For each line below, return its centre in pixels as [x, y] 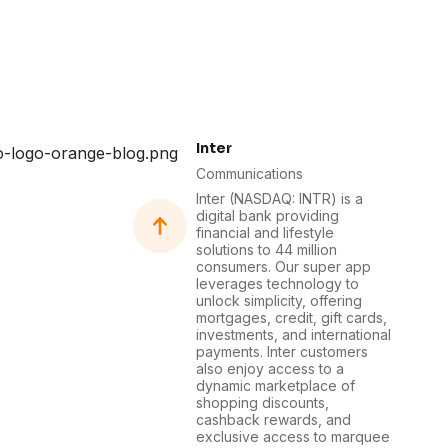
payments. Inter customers [282, 351]
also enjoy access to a [270, 368]
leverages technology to [277, 283]
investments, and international [293, 334]
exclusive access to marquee [293, 436]
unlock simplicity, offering [279, 300]
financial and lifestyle [265, 232]
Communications [249, 173]
